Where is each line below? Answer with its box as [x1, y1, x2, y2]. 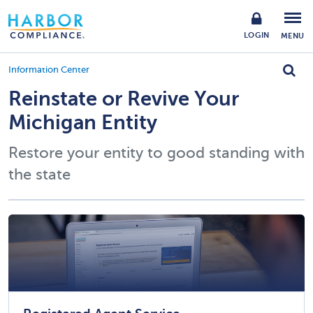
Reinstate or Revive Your [8, 87, 239, 110]
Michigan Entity [8, 111, 157, 134]
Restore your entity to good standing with [8, 144, 305, 161]
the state [8, 166, 71, 183]
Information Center [8, 65, 89, 75]
